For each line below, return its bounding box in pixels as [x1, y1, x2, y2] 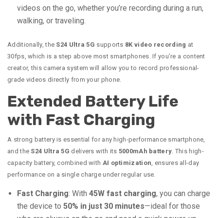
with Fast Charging [7, 110, 155, 129]
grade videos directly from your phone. [7, 76, 122, 84]
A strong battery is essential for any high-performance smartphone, [7, 136, 205, 144]
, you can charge [156, 189, 210, 199]
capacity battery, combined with [7, 159, 103, 167]
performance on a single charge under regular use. [7, 171, 156, 179]
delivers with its [70, 147, 119, 155]
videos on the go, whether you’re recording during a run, [17, 3, 203, 13]
